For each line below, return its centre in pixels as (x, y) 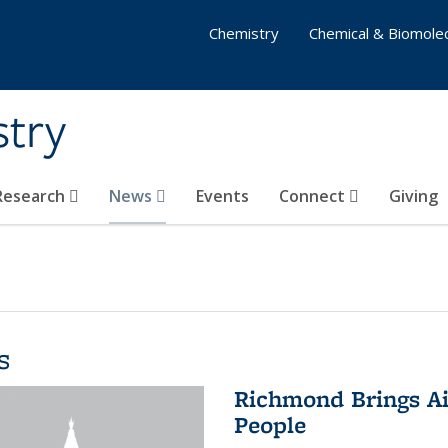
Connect (314, 196)
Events (222, 196)
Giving (413, 196)
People (269, 424)
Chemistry (244, 33)
